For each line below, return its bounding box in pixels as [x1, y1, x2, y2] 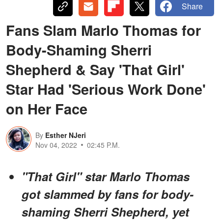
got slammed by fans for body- [22, 185, 193, 202]
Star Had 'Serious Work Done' [6, 78, 206, 99]
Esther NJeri [45, 130, 86, 140]
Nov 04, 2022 [35, 139, 77, 150]
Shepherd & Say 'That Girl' [6, 58, 185, 80]
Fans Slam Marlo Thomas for [6, 19, 201, 40]
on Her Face [6, 98, 87, 119]
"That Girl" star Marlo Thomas [22, 167, 190, 185]
